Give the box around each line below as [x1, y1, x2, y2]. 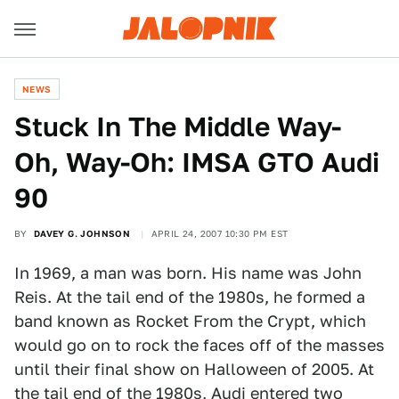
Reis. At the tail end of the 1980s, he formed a [14, 288, 365, 306]
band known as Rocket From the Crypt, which [14, 312, 366, 330]
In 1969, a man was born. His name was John [14, 264, 362, 282]
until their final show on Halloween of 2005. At [14, 360, 374, 379]
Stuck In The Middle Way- [14, 110, 341, 142]
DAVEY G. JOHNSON [33, 228, 131, 239]
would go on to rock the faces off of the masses [14, 336, 385, 354]
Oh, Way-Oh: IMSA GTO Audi [14, 146, 379, 178]
